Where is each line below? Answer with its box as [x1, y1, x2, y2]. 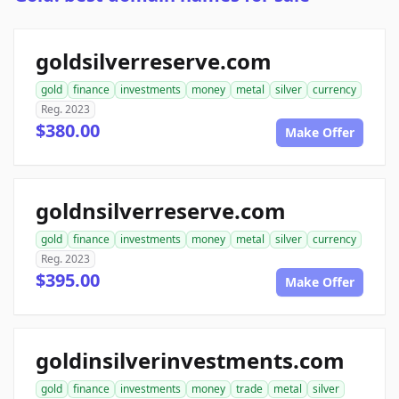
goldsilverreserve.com [36, 46, 272, 77]
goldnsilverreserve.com [36, 196, 286, 226]
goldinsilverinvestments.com [36, 346, 345, 376]
